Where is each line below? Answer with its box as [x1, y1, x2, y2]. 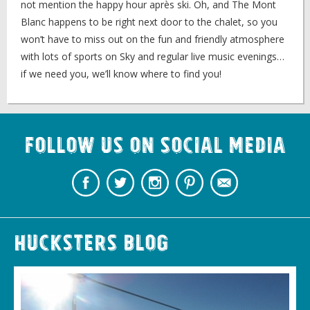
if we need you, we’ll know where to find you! [21, 67, 221, 80]
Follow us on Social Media [24, 133, 286, 163]
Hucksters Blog [14, 230, 169, 261]
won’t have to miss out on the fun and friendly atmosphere [21, 33, 284, 46]
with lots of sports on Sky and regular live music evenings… [21, 50, 284, 63]
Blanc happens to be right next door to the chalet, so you [21, 15, 277, 28]
